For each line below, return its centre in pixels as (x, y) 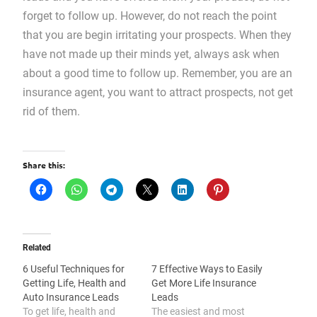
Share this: (44, 165)
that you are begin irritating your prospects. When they (157, 35)
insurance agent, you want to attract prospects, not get (157, 92)
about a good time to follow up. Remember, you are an (157, 73)
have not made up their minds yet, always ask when (151, 54)
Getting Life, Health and (74, 283)
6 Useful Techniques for (73, 269)
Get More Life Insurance (203, 283)
